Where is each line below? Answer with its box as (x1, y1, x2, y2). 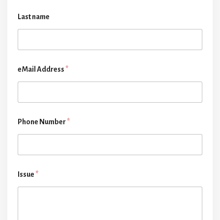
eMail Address (18, 65, 65, 74)
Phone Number (18, 118, 67, 126)
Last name (18, 13, 50, 21)
